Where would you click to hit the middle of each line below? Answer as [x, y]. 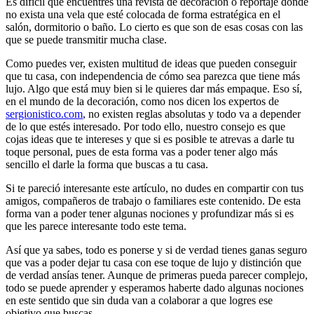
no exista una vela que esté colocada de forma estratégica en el [143, 14]
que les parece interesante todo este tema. [96, 226]
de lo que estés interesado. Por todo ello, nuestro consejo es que [145, 126]
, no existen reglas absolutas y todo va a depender [192, 114]
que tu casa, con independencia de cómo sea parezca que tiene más [153, 76]
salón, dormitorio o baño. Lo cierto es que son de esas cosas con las [154, 27]
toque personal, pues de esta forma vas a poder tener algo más [142, 151]
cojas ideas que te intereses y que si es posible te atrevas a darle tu [150, 139]
